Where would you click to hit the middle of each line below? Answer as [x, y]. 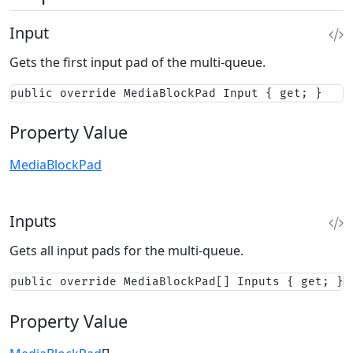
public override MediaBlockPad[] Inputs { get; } [177, 282]
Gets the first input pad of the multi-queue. [137, 62]
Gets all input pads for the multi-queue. [126, 251]
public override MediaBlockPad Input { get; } [166, 93]
